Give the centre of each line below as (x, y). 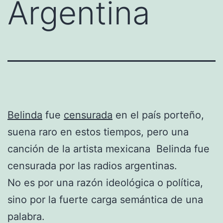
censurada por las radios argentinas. (92, 166)
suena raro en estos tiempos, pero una (98, 132)
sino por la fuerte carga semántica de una (105, 199)
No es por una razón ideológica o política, (105, 182)
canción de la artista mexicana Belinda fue (109, 149)
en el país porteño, (158, 115)
